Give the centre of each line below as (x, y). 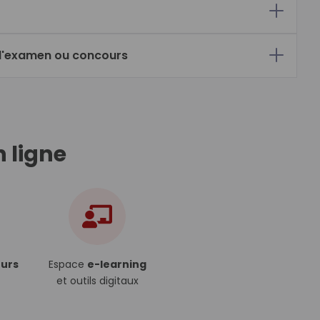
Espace (67, 264)
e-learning (116, 264)
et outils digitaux (97, 281)
